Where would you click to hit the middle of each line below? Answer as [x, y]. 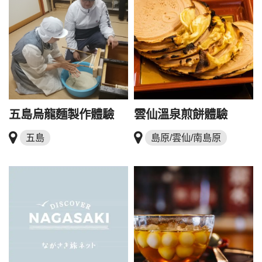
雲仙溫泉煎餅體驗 [181, 115]
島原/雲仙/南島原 [186, 138]
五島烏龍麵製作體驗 [61, 115]
